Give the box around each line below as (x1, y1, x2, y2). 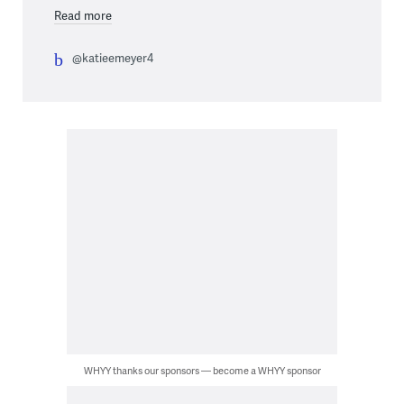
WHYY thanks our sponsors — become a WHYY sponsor (83, 363, 321, 377)
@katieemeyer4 (71, 49, 153, 66)
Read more (53, 6, 112, 23)
